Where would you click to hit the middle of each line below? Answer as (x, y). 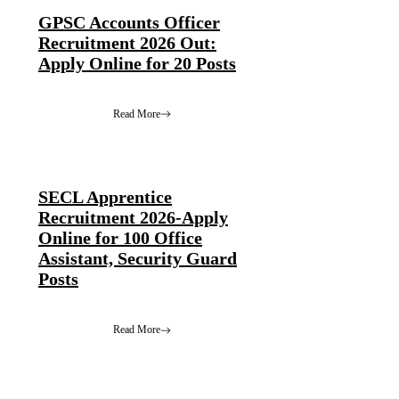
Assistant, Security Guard (138, 259)
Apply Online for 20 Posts (137, 63)
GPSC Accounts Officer (129, 22)
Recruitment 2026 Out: (127, 42)
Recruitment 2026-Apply (133, 218)
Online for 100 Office (120, 238)
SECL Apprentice (105, 197)
